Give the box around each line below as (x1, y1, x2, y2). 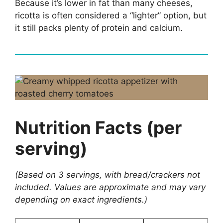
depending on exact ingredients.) (15, 194, 147, 205)
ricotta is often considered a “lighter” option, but (15, 10, 207, 20)
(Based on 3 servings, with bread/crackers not (15, 169, 200, 180)
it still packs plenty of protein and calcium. (15, 22, 183, 33)
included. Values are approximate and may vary (15, 182, 206, 192)
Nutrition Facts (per (15, 116, 182, 138)
